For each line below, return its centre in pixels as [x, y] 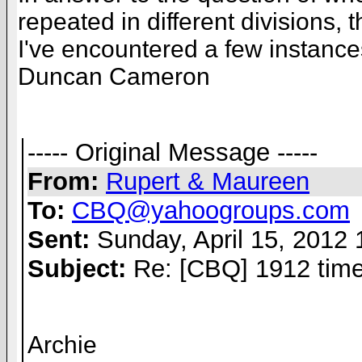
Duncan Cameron [114, 76]
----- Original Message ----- [173, 152]
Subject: [77, 269]
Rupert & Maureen [208, 181]
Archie [62, 345]
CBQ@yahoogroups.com [211, 210]
